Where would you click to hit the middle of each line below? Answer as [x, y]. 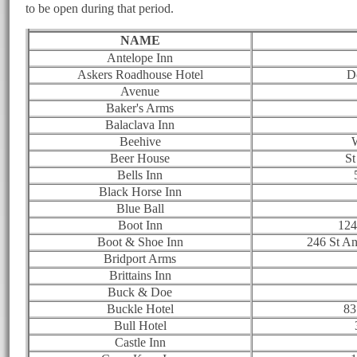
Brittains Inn [140, 275]
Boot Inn [140, 225]
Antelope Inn [140, 57]
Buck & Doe [140, 292]
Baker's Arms [140, 108]
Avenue [140, 91]
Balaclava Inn [140, 124]
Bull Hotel [140, 325]
